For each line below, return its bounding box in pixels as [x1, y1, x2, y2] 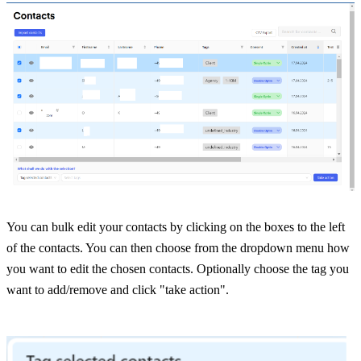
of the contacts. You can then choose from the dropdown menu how [6, 241, 350, 255]
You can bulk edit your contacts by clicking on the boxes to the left [6, 220, 345, 234]
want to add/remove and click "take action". [6, 283, 229, 297]
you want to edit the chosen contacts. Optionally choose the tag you [6, 262, 349, 276]
